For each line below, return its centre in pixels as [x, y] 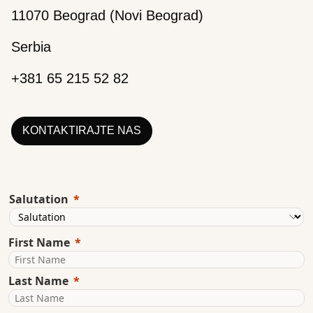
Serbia [31, 46]
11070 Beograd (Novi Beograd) [107, 15]
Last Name [38, 281]
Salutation [39, 199]
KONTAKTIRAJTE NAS [82, 131]
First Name [39, 243]
